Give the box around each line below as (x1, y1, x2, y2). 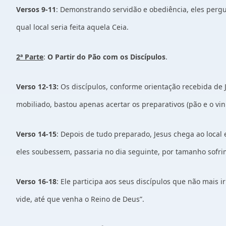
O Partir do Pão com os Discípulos (47, 52, 165, 62)
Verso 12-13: (16, 82, 61, 91)
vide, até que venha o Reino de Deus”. (16, 194, 144, 204)
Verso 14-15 (16, 129, 56, 139)
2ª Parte (16, 52, 43, 62)
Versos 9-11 (16, 5, 56, 14)
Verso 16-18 (16, 177, 56, 186)
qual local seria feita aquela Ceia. (16, 22, 131, 32)
